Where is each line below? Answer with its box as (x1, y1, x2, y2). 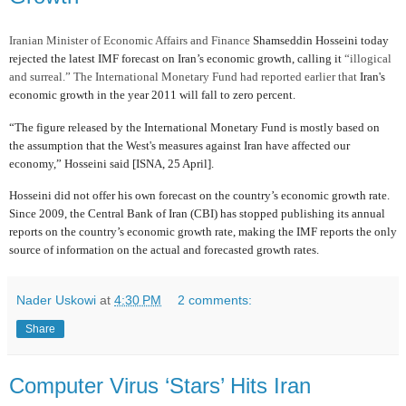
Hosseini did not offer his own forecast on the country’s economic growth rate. (9, 188, 390, 203)
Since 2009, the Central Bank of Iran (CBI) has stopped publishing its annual (9, 207, 385, 221)
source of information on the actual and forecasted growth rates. (9, 243, 319, 257)
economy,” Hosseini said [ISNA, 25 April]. (9, 156, 214, 170)
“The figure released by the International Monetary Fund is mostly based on (9, 120, 380, 134)
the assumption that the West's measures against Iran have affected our (9, 138, 350, 152)
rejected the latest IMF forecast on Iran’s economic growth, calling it (9, 51, 344, 65)
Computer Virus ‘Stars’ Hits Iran (9, 373, 311, 399)
